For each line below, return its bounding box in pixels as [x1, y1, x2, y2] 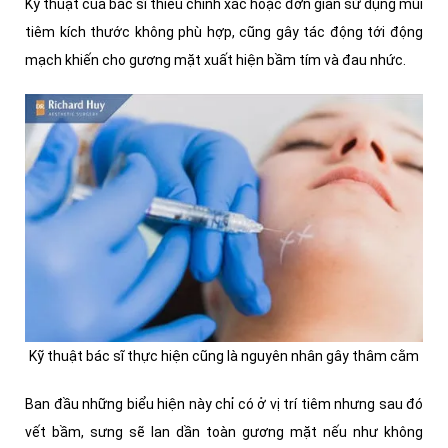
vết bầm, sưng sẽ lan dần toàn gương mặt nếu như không [25, 424, 423, 441]
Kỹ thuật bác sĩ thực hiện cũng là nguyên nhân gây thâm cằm [29, 348, 419, 365]
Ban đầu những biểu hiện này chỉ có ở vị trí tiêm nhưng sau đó [25, 396, 423, 413]
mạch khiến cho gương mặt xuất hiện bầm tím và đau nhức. [25, 52, 406, 69]
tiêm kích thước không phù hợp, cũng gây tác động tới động [25, 24, 423, 41]
